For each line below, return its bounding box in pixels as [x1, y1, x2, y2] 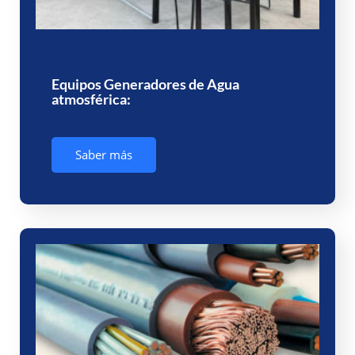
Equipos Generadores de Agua [52, 75, 239, 94]
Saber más [75, 147, 132, 163]
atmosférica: [52, 90, 131, 109]
